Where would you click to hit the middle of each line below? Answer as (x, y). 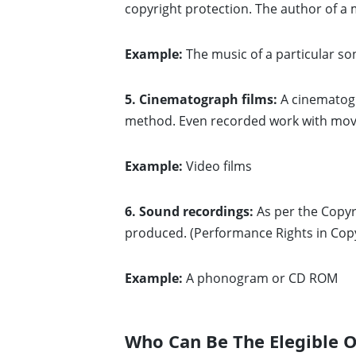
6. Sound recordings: (189, 212)
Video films (217, 166)
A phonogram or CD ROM (260, 279)
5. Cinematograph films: (201, 100)
